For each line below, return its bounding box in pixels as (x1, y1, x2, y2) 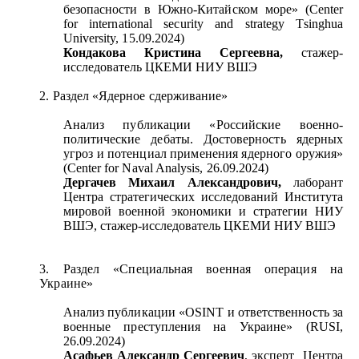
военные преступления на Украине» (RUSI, (63, 320, 343, 334)
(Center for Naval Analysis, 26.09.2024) (63, 161, 269, 175)
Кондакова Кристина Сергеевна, (63, 46, 283, 60)
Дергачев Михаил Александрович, (63, 175, 281, 190)
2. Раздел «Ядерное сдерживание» (39, 89, 228, 103)
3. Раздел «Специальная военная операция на (39, 262, 343, 276)
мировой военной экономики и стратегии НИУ (63, 204, 343, 219)
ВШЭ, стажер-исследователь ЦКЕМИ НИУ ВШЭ (63, 219, 336, 233)
